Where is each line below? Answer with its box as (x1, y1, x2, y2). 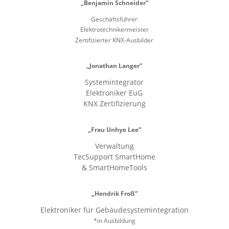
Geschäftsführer (91, 15, 138, 24)
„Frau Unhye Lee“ (87, 125, 141, 134)
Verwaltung (95, 141, 134, 151)
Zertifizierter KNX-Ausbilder (75, 36, 154, 44)
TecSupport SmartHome (73, 152, 155, 162)
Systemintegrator (85, 77, 144, 87)
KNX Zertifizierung (83, 99, 146, 108)
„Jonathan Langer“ (86, 61, 143, 70)
